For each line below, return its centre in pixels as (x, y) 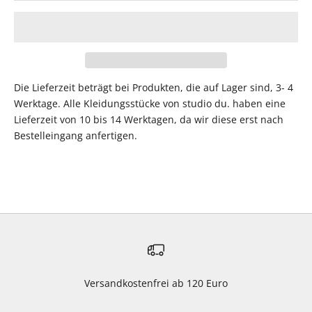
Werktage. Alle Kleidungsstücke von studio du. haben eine (150, 104)
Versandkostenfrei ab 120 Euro (156, 283)
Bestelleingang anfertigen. (76, 136)
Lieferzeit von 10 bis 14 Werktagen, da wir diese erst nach (149, 120)
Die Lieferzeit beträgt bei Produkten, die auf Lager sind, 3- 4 (154, 88)
